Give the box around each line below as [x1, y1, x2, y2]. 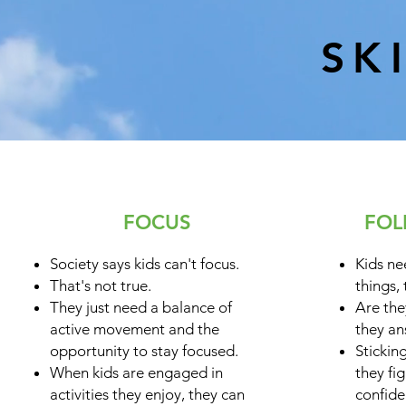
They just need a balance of [50, 297, 233, 316]
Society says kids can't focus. [50, 254, 240, 273]
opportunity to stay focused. [50, 341, 239, 360]
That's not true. [50, 275, 152, 295]
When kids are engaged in [50, 362, 224, 382]
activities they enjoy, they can [50, 384, 246, 403]
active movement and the [50, 319, 220, 338]
